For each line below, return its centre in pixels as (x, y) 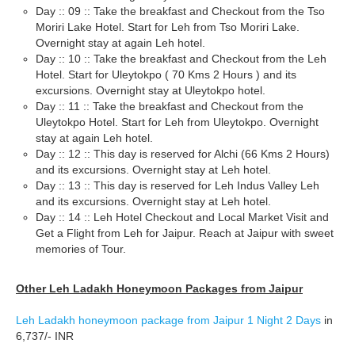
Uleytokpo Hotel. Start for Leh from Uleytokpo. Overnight (177, 122)
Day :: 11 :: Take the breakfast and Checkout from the (170, 106)
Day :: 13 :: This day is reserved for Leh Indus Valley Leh (177, 185)
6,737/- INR (45, 336)
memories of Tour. (81, 249)
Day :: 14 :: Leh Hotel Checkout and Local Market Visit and (182, 217)
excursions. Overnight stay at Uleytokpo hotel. (151, 90)
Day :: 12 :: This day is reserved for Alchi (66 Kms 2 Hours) (183, 154)
